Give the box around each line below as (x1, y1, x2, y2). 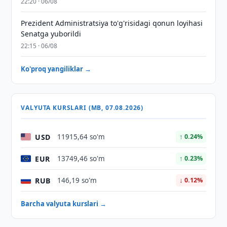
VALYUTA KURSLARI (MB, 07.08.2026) (21, 103, 144, 112)
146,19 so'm (57, 176, 97, 185)
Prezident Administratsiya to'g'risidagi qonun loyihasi (21, 18, 203, 28)
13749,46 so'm (57, 154, 105, 163)
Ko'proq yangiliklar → (21, 64, 92, 73)
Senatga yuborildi (21, 29, 82, 39)
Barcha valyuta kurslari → (21, 199, 107, 208)
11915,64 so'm (57, 132, 105, 141)
